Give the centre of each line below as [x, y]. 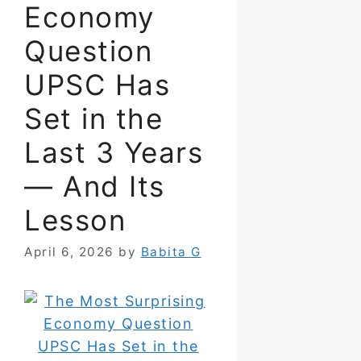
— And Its [95, 187]
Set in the [93, 119]
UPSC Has [97, 85]
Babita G [171, 252]
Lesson [75, 220]
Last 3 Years [114, 153]
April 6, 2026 [69, 252]
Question [88, 51]
